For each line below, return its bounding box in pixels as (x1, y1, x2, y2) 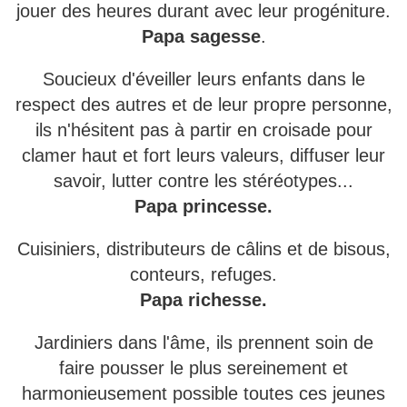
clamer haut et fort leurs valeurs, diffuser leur (22, 145, 385, 166)
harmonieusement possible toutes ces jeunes (22, 383, 385, 404)
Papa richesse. (140, 290, 267, 311)
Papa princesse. (134, 196, 273, 217)
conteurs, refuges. (130, 264, 277, 285)
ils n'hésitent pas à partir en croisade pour (35, 120, 372, 141)
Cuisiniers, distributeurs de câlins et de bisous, (16, 239, 391, 260)
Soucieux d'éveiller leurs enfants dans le (42, 69, 365, 90)
